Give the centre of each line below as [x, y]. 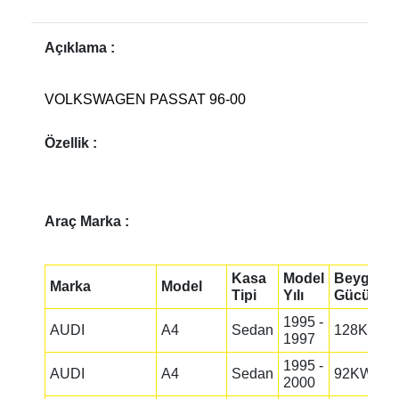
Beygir [356, 278]
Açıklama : [80, 48]
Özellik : [71, 143]
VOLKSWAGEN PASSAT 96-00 [145, 99]
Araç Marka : [87, 221]
